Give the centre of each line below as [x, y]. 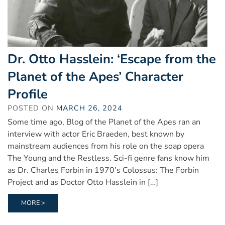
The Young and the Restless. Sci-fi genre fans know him [108, 158]
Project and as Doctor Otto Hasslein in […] [83, 182]
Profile [28, 94]
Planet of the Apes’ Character [95, 76]
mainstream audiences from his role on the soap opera [106, 146]
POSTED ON [32, 108]
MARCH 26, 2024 [89, 108]
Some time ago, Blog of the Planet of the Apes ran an [104, 122]
